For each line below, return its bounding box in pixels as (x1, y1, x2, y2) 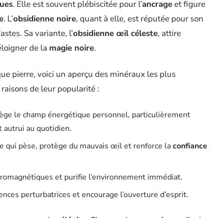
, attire (158, 28, 181, 39)
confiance (173, 141, 207, 151)
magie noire (49, 42, 94, 54)
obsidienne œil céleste (73, 28, 158, 39)
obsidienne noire (13, 13, 76, 24)
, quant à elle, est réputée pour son (76, 13, 203, 24)
